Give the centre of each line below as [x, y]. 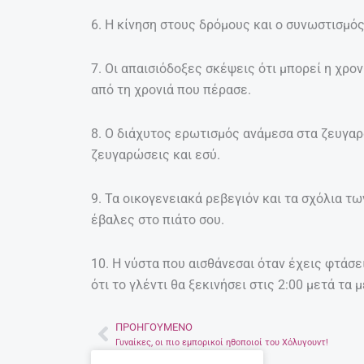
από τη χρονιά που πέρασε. [171, 89]
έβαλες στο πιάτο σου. [158, 219]
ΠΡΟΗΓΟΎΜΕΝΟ [154, 327]
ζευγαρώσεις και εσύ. [156, 154]
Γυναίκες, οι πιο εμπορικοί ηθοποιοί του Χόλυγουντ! [222, 342]
